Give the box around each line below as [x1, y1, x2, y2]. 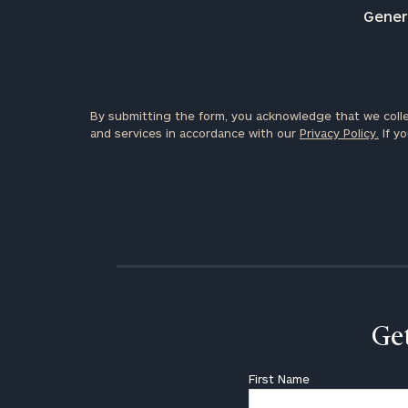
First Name [248, 372, 310, 387]
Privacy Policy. [299, 126, 379, 141]
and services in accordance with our [89, 126, 300, 141]
